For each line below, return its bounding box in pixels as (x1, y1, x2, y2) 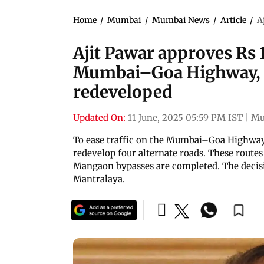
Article (220, 14, 246, 25)
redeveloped (73, 81, 172, 103)
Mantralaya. (73, 173, 125, 184)
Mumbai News (152, 14, 210, 25)
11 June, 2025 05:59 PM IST (128, 111, 243, 123)
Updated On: (73, 111, 126, 123)
